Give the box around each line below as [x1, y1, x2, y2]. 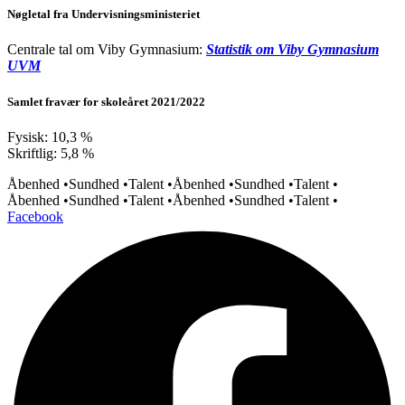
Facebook [7, 208, 63, 224]
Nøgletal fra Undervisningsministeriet [7, 7, 200, 22]
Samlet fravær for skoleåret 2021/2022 [7, 94, 205, 108]
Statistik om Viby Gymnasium [206, 42, 379, 58]
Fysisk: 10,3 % [7, 128, 92, 145]
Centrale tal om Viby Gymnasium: [7, 42, 206, 58]
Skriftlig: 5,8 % [7, 145, 94, 161]
